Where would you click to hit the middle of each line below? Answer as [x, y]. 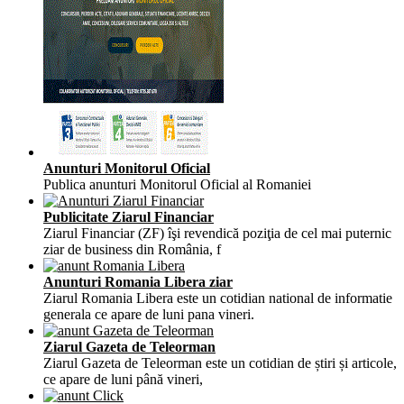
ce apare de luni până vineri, [123, 379]
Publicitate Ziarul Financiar [129, 216]
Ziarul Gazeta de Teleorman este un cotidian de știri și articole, [220, 363]
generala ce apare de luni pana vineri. [149, 314]
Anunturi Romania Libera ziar [138, 281]
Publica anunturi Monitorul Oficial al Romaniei [177, 184]
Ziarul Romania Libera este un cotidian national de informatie [218, 298]
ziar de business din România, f [132, 249]
